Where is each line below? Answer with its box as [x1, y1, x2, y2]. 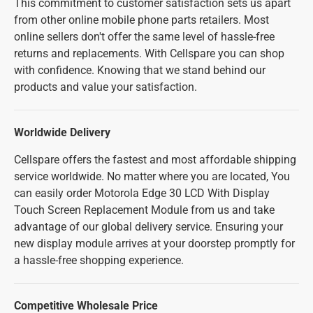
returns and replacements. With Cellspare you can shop [14, 47, 284, 60]
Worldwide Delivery [14, 126, 110, 139]
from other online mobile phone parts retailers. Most [14, 13, 269, 27]
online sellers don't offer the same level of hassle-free [14, 30, 275, 43]
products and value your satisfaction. [14, 80, 197, 94]
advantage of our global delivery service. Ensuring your [14, 220, 283, 233]
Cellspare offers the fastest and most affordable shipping [14, 153, 296, 166]
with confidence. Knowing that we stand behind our [14, 64, 265, 77]
